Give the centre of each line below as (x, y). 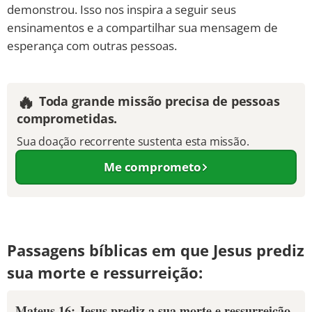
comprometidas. (67, 118)
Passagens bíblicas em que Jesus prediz (156, 250)
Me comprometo (153, 167)
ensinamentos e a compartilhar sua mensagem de (142, 28)
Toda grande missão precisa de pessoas (159, 101)
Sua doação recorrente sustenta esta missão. (133, 141)
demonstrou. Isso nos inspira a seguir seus (122, 9)
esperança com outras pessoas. (92, 46)
